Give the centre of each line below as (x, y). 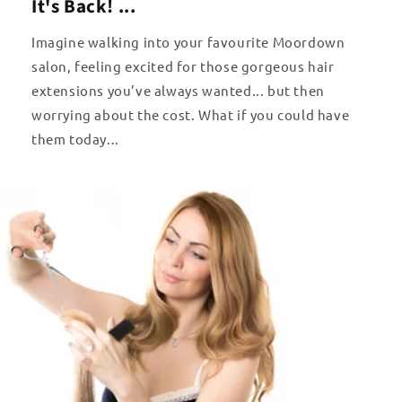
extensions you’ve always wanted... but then (178, 91)
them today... (75, 139)
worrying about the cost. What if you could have (191, 115)
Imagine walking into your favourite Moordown (188, 42)
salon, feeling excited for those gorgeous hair (183, 66)
